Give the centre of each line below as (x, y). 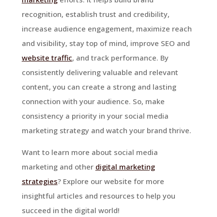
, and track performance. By (120, 57)
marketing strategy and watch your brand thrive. (106, 130)
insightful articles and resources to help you (98, 195)
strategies (39, 181)
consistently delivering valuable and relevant (100, 72)
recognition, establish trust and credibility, (95, 14)
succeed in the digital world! (70, 210)
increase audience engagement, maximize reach (107, 28)
